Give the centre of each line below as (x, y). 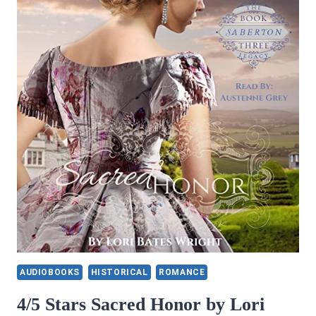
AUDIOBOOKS (50, 272)
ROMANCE (182, 272)
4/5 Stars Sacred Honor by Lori (141, 304)
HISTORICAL (119, 272)
